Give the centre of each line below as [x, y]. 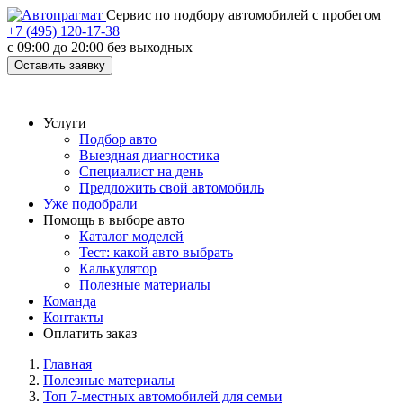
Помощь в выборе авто [114, 220]
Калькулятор [118, 269]
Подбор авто [118, 139]
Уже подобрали [90, 204]
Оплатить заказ [90, 333]
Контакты [73, 317]
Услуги [65, 123]
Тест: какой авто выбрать [156, 252]
